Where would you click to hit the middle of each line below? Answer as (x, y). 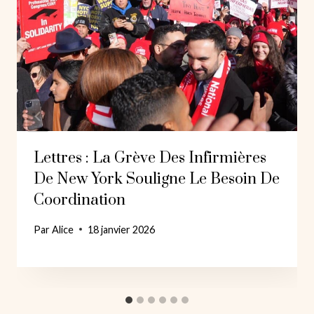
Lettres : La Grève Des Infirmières (150, 158)
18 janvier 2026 (122, 229)
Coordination (80, 200)
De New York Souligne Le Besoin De (157, 179)
